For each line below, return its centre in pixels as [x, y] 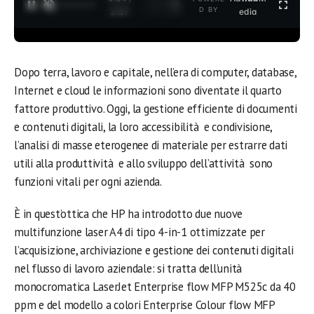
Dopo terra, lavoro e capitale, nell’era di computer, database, [155, 72]
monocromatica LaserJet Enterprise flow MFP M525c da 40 [155, 287]
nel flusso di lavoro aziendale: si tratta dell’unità [129, 268]
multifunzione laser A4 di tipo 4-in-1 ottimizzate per [139, 232]
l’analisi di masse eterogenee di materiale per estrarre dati [151, 145]
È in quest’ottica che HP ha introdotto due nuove [129, 214]
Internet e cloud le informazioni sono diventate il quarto [148, 90]
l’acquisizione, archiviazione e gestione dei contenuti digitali [154, 250]
